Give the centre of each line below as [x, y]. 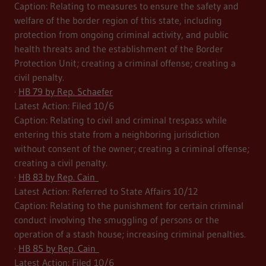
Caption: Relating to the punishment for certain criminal [129, 206]
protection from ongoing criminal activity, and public [121, 35]
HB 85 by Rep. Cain [59, 248]
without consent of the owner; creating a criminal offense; [132, 149]
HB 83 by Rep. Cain [58, 177]
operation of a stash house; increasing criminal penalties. [130, 234]
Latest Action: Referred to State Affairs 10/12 [108, 191]
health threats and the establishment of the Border [119, 49]
